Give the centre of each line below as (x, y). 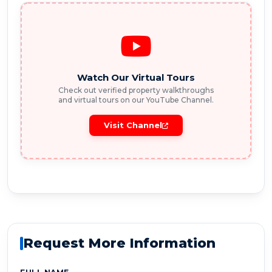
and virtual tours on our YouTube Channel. (136, 100)
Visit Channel (133, 125)
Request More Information (119, 243)
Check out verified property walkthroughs (136, 90)
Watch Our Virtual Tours (136, 78)
